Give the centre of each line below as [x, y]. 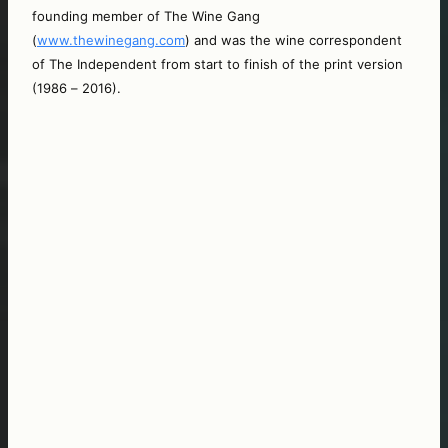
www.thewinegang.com [111, 39]
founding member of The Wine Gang [146, 15]
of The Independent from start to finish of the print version [217, 63]
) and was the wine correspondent [293, 39]
